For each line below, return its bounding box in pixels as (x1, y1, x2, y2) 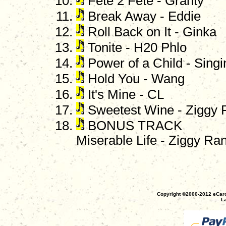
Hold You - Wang (84, 72, 185, 86)
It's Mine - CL (84, 87, 164, 102)
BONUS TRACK (84, 119, 182, 133)
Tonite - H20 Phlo (84, 40, 187, 55)
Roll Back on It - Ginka (84, 25, 216, 39)
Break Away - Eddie (84, 9, 201, 24)
